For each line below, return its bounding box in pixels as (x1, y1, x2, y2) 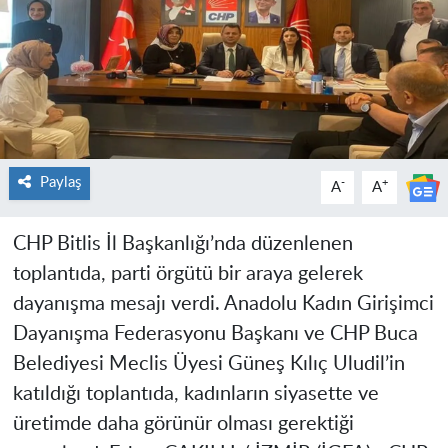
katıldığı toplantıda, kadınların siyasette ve (12, 384, 379, 405)
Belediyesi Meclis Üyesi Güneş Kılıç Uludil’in (12, 354, 405, 375)
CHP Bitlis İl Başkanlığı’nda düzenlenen (12, 234, 353, 255)
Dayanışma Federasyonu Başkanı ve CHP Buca (12, 324, 418, 345)
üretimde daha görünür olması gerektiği (12, 414, 354, 435)
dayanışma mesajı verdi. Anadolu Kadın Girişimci (12, 294, 434, 315)
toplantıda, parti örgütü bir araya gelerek (12, 264, 363, 285)
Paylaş (39, 175, 81, 191)
